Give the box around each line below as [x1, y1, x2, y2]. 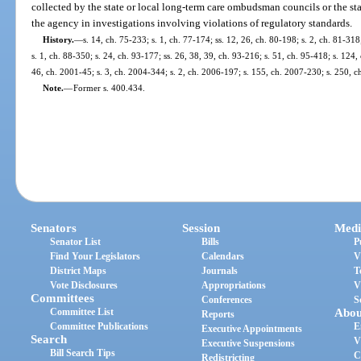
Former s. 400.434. [73, 82, 145, 93]
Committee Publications [50, 321, 149, 333]
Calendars [201, 251, 245, 263]
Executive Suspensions [201, 338, 296, 350]
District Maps [50, 265, 107, 277]
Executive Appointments [201, 323, 303, 335]
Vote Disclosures [50, 280, 118, 292]
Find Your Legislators [50, 251, 141, 263]
